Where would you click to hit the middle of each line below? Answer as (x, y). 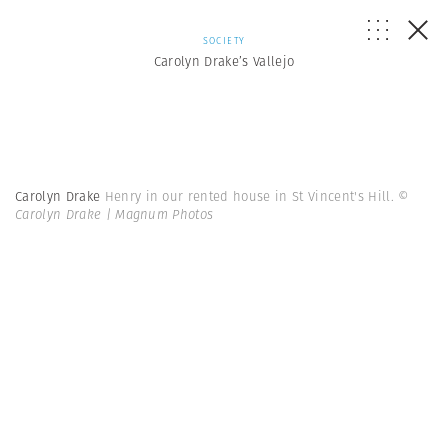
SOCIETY (224, 40)
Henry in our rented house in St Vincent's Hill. (251, 196)
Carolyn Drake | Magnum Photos (114, 214)
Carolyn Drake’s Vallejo (224, 61)
